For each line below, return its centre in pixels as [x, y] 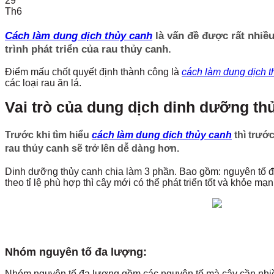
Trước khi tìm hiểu [48, 135]
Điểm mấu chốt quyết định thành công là [93, 72]
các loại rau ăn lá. [43, 83]
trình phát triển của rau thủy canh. [88, 49]
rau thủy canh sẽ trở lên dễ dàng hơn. [92, 148]
